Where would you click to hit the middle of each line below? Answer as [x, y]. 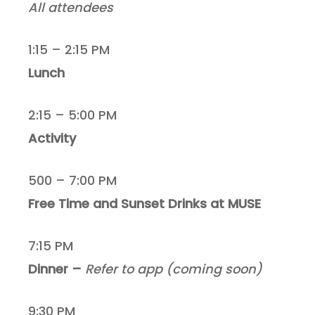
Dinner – [57, 269]
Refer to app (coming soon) [174, 269]
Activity [52, 139]
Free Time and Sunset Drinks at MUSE [145, 204]
